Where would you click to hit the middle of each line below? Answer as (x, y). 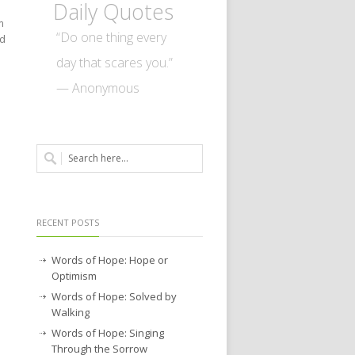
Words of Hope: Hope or (110, 260)
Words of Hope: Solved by (114, 296)
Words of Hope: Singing (108, 332)
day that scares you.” (115, 62)
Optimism (74, 275)
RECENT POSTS (68, 222)
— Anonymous (98, 88)
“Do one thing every (111, 37)
